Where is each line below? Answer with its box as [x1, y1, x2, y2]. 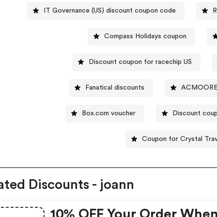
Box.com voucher [82, 109, 136, 117]
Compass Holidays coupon [104, 32, 187, 40]
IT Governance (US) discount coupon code [43, 7, 176, 14]
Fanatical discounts [85, 84, 145, 91]
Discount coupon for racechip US [88, 58, 192, 65]
